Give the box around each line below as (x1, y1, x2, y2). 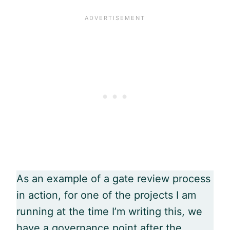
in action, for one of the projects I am (16, 188, 196, 201)
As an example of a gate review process (16, 172, 210, 185)
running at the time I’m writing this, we (16, 205, 202, 218)
